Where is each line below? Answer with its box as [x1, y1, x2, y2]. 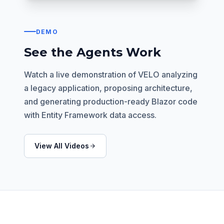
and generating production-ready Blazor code [24, 96, 197, 106]
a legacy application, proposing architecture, [24, 82, 192, 93]
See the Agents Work [24, 44, 161, 59]
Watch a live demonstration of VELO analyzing [24, 69, 197, 79]
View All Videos [34, 141, 89, 150]
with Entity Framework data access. [24, 109, 156, 120]
